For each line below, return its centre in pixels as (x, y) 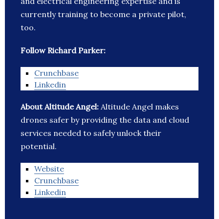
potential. (39, 146)
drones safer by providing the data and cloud (105, 120)
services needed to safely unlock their (91, 133)
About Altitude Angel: (61, 107)
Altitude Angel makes (140, 107)
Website (49, 169)
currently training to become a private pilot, (103, 14)
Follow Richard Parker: (63, 51)
